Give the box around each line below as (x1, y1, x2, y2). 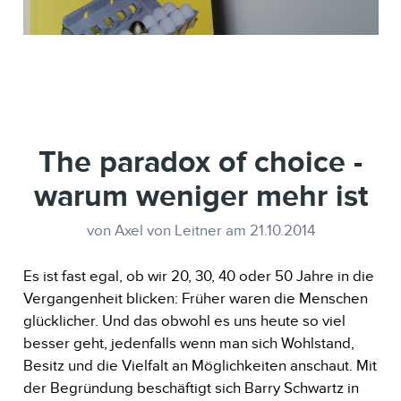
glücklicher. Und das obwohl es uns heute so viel (22, 311, 346, 329)
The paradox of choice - (38, 143, 363, 178)
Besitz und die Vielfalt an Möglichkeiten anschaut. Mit (22, 356, 377, 374)
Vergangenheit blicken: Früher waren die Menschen (22, 289, 368, 307)
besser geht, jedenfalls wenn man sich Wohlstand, (22, 334, 354, 352)
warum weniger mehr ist (33, 177, 368, 212)
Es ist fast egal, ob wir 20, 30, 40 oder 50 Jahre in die (22, 267, 374, 285)
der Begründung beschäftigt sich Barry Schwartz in (22, 379, 359, 397)
